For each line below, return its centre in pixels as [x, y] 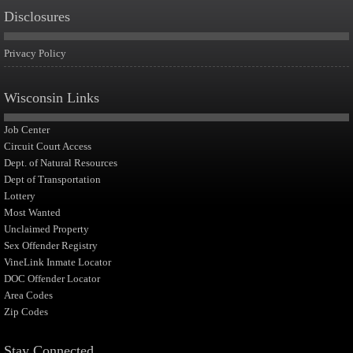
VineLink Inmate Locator [58, 262]
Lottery [20, 196]
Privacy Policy [35, 53]
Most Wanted [32, 212]
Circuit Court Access [48, 146]
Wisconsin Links [52, 98]
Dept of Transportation [52, 179]
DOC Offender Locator [52, 279]
